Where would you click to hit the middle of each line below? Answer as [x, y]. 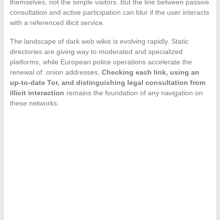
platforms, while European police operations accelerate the [101, 62]
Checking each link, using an [150, 72]
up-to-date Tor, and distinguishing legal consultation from [107, 83]
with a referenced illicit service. [57, 23]
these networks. [34, 103]
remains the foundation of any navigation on [133, 93]
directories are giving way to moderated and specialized [96, 52]
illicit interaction [37, 93]
